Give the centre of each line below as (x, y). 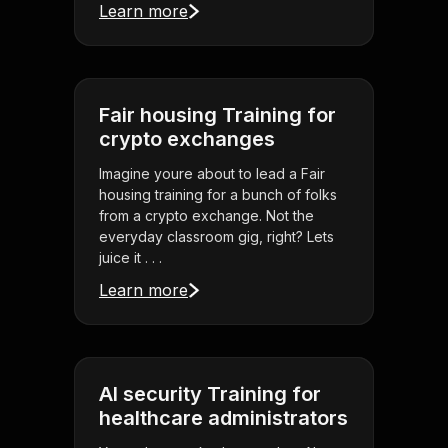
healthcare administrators (223, 418)
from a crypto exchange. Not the (206, 216)
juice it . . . (130, 258)
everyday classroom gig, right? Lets (216, 237)
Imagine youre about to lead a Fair (212, 174)
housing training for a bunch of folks (218, 195)
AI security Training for (210, 394)
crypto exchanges (187, 139)
